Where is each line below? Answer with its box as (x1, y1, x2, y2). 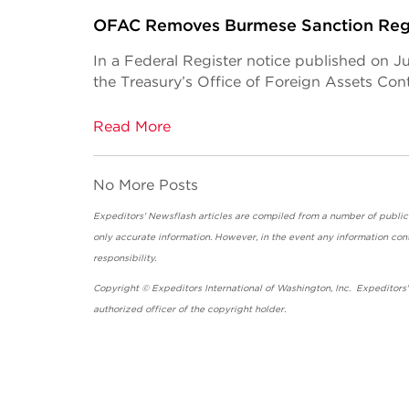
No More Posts (93, 176, 198, 194)
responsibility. (93, 252, 405, 263)
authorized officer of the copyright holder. (93, 303, 299, 314)
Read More (93, 118, 171, 135)
